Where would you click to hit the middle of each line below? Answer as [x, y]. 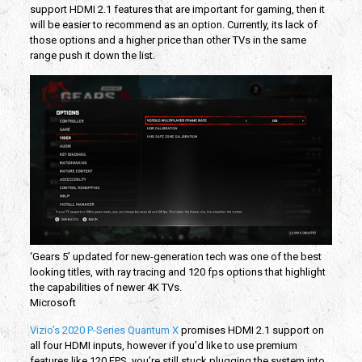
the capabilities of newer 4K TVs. [105, 288]
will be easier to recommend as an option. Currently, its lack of [173, 24]
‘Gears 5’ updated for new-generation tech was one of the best [175, 257]
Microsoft [53, 303]
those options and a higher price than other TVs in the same [168, 40]
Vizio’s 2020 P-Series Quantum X [104, 330]
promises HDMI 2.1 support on [251, 330]
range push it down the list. [92, 55]
